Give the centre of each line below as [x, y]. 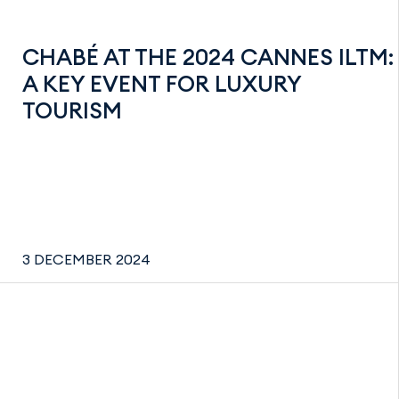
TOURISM [72, 110]
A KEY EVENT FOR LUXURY [162, 83]
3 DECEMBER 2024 [86, 259]
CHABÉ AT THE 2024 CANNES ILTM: [208, 57]
